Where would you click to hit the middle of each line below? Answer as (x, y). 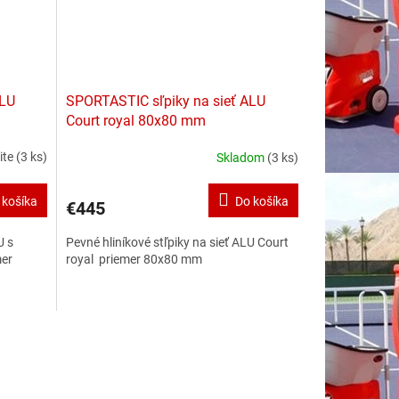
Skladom (241, 157)
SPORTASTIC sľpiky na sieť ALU (165, 102)
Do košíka (261, 202)
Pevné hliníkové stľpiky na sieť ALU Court (177, 243)
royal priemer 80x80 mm (134, 260)
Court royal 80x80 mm (135, 121)
